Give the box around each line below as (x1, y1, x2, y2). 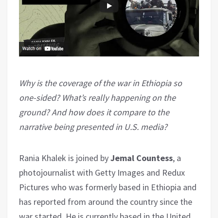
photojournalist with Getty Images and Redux (19, 167, 185, 179)
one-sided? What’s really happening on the (19, 92, 176, 104)
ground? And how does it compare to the (19, 107, 169, 118)
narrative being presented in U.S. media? (19, 121, 167, 133)
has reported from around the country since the (19, 196, 192, 208)
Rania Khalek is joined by (19, 152, 110, 164)
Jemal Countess (110, 152, 173, 164)
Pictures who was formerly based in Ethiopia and (19, 182, 197, 193)
